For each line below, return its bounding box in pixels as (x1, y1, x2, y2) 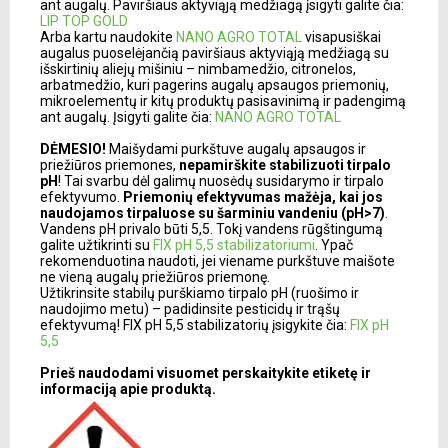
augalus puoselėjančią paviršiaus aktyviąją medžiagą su (40, 45, 389, 62)
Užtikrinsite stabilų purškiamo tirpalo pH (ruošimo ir (40, 285, 359, 302)
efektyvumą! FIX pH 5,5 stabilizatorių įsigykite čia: (40, 317, 350, 334)
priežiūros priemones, (40, 157, 179, 174)
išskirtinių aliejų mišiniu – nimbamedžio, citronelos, (40, 61, 356, 78)
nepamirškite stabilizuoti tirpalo (179, 157, 391, 174)
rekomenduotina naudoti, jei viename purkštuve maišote (40, 253, 395, 270)
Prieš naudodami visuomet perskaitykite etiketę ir (40, 365, 371, 382)
